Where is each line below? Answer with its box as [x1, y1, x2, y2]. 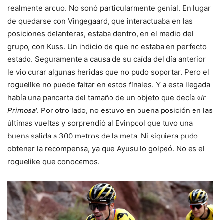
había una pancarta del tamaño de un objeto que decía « [7, 93, 201, 103]
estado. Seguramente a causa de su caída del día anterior [7, 55, 206, 64]
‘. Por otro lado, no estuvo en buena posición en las [36, 106, 213, 115]
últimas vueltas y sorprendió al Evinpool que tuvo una [7, 118, 192, 128]
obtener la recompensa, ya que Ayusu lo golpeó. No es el [7, 144, 205, 154]
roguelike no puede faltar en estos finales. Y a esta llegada [7, 80, 210, 90]
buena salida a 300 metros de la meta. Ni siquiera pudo [7, 131, 198, 141]
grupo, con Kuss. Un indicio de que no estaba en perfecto [7, 42, 207, 52]
